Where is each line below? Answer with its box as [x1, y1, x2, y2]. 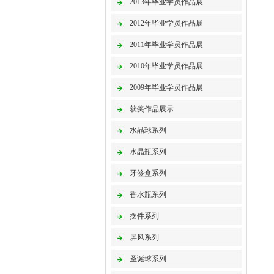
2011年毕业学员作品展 [130, 40, 203, 49]
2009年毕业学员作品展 [130, 83, 203, 92]
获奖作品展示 [130, 105, 174, 113]
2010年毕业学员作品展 [130, 62, 203, 70]
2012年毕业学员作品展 [130, 19, 203, 28]
